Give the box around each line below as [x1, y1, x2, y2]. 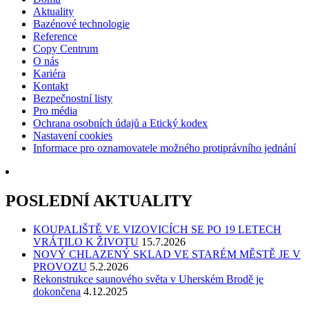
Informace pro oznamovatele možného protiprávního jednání [33, 141, 296, 154]
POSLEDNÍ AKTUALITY [6, 191, 192, 210]
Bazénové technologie [33, 17, 130, 30]
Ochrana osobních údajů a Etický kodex [33, 117, 208, 129]
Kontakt [33, 79, 68, 92]
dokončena [33, 286, 81, 298]
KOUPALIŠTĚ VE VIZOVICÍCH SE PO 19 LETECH [33, 223, 281, 236]
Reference [33, 30, 77, 42]
